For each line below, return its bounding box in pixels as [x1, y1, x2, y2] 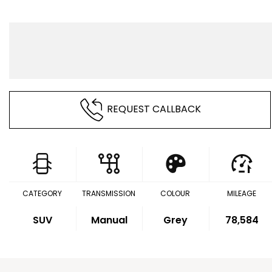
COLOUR [160, 188, 191, 199]
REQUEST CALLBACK [106, 102, 201, 117]
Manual [90, 213, 127, 227]
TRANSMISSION [82, 188, 136, 199]
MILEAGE [227, 188, 257, 199]
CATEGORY [22, 188, 63, 199]
